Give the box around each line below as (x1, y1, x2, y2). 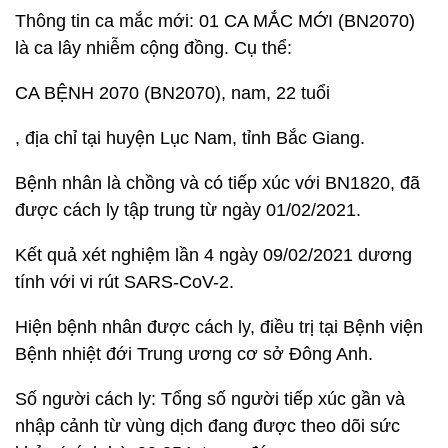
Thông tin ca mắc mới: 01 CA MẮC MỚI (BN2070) (15, 11, 415, 31)
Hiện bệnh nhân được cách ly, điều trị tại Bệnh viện (15, 317, 423, 337)
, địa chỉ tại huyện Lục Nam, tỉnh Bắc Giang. (15, 128, 365, 148)
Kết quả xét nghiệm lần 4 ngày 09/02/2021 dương (15, 245, 412, 265)
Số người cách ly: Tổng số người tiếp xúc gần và (15, 389, 405, 409)
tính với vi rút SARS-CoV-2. (15, 272, 234, 292)
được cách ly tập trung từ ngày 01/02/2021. (15, 200, 361, 220)
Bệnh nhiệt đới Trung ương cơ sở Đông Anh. (15, 344, 373, 364)
